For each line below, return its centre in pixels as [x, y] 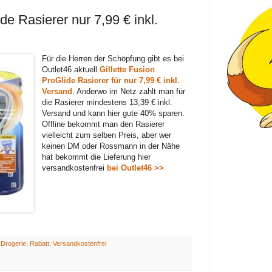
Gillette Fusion [127, 69]
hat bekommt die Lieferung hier [97, 157]
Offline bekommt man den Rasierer [104, 124]
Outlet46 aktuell [71, 69]
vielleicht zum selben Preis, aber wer [107, 135]
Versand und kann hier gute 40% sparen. [114, 113]
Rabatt [39, 244]
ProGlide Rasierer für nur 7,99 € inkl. [111, 80]
